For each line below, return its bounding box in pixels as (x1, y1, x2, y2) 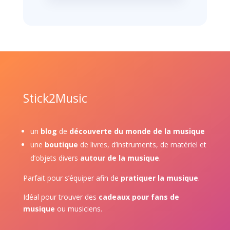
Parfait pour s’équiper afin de (23, 173, 119, 183)
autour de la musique (80, 153, 159, 163)
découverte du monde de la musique (69, 126, 205, 137)
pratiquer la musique (120, 173, 198, 183)
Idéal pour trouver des (23, 192, 97, 202)
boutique (44, 140, 78, 150)
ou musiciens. (56, 204, 102, 214)
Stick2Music (23, 90, 87, 107)
